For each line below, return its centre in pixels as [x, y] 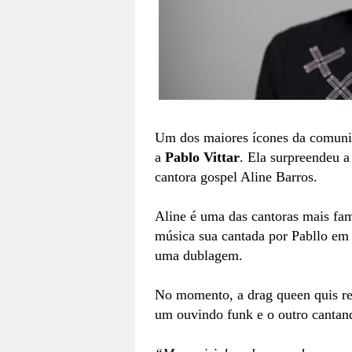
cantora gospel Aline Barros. [236, 177]
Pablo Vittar [202, 157]
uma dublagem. [199, 255]
